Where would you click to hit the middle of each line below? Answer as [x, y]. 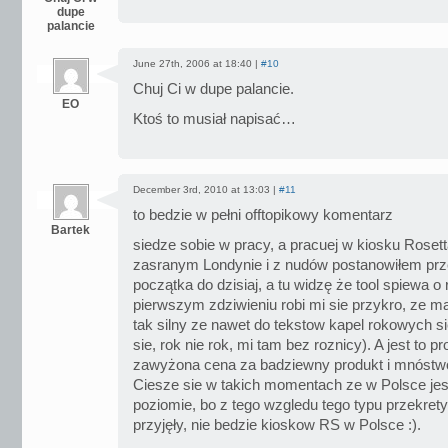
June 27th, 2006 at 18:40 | [197, 63]
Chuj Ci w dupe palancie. [213, 89]
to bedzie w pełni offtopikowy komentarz [263, 215]
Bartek [70, 230]
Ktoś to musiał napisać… [214, 119]
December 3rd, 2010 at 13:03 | [206, 189]
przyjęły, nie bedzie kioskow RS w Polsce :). [277, 425]
